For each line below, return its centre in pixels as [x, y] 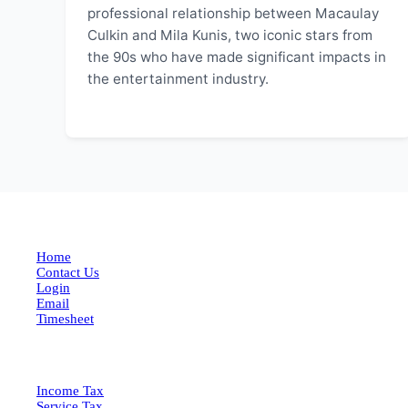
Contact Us [68, 272]
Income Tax [70, 391]
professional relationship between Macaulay [233, 13]
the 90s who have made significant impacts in [237, 57]
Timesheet [65, 318]
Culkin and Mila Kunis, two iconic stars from [230, 35]
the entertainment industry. [178, 79]
